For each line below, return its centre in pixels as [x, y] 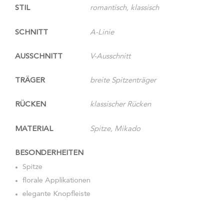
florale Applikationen [56, 181]
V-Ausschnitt [110, 56]
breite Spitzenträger [123, 81]
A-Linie [102, 32]
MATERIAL [34, 129]
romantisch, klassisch [124, 8]
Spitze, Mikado [115, 129]
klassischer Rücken [120, 105]
